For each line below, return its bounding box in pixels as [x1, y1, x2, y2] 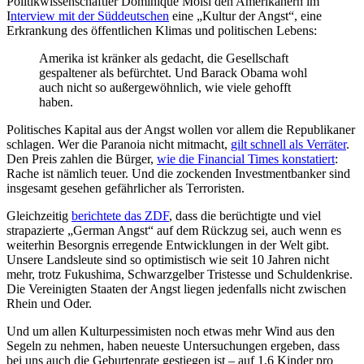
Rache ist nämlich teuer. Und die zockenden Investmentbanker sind [6, 166, 350, 180]
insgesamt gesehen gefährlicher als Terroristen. [6, 180, 245, 195]
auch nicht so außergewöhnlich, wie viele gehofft [39, 80, 291, 94]
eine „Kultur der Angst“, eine [169, 8, 322, 23]
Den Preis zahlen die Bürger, [6, 151, 157, 166]
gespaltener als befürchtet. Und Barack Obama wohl [39, 65, 307, 80]
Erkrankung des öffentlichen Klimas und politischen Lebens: [6, 23, 317, 37]
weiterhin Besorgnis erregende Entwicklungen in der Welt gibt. [6, 237, 329, 252]
